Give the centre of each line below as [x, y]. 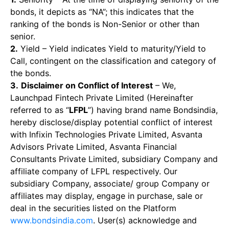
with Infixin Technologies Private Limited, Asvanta [106, 134]
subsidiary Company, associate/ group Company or [110, 184]
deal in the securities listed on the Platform [93, 208]
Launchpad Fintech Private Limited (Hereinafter [102, 98]
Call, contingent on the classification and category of [113, 61]
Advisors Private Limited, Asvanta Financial [94, 147]
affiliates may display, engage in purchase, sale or [107, 196]
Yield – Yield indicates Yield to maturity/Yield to [112, 49]
